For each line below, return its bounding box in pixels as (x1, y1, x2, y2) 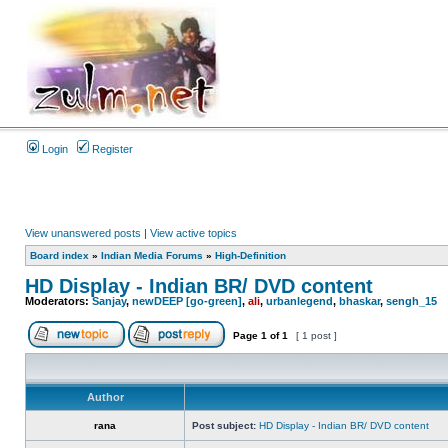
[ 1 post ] (293, 330, 340, 341)
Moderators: (25, 295, 92, 307)
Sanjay (92, 295, 126, 307)
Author (86, 391, 124, 403)
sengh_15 (386, 295, 437, 307)
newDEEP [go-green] (132, 295, 242, 307)
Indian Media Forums (101, 250, 203, 261)
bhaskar (339, 295, 380, 307)
